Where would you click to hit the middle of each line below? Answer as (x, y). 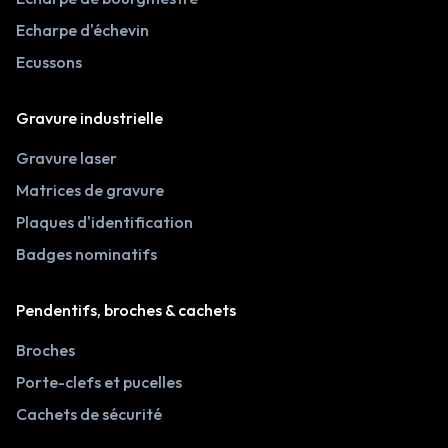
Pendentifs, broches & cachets (126, 310)
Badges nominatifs (86, 254)
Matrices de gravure (90, 190)
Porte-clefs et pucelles (99, 382)
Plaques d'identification (104, 222)
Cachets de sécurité (89, 414)
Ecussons (49, 62)
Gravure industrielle (89, 118)
